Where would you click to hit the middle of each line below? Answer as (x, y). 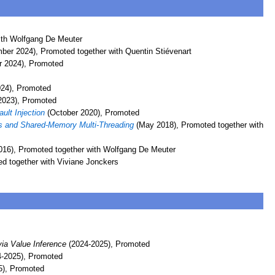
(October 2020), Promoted (92, 113)
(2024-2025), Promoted (108, 244)
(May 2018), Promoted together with (199, 125)
